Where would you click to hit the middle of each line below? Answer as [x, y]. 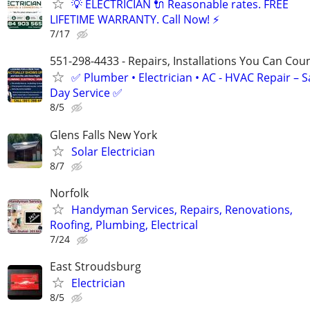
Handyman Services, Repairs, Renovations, [182, 209]
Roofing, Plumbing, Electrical [124, 225]
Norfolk [69, 193]
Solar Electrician [113, 151]
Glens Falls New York [103, 135]
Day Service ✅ [86, 93]
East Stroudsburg [95, 266]
